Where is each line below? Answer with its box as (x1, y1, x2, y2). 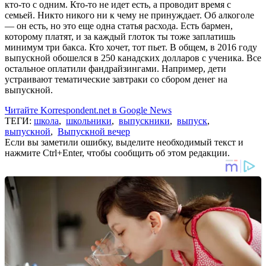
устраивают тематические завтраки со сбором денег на (5, 74, 227, 84)
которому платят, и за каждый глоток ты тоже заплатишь (5, 31, 235, 42)
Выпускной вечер (58, 126, 130, 137)
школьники (66, 115, 112, 126)
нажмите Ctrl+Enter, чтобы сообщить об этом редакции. (5, 147, 230, 158)
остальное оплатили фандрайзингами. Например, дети (5, 63, 226, 74)
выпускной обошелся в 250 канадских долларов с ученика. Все (5, 52, 261, 63)
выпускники (119, 115, 170, 126)
